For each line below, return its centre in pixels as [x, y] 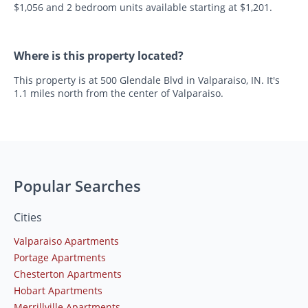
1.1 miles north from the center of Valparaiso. [119, 93]
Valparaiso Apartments [66, 241]
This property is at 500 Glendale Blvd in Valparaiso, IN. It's [147, 80]
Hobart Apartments [58, 290]
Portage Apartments [60, 257]
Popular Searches [77, 185]
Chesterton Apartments [68, 274]
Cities [28, 217]
